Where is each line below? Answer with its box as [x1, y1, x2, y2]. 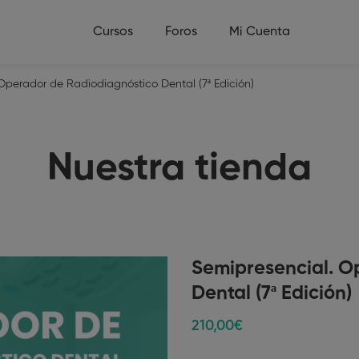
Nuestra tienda [47, 150, 312, 188]
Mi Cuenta [229, 26, 290, 38]
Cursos [93, 26, 133, 38]
